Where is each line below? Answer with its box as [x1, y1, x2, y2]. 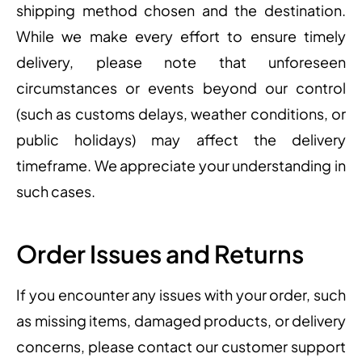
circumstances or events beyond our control [16, 78, 346, 98]
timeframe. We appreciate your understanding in [16, 156, 346, 175]
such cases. [16, 182, 95, 201]
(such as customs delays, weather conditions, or [16, 104, 346, 124]
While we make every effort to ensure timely [16, 27, 346, 46]
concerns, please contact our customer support [16, 336, 346, 356]
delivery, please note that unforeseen [16, 53, 346, 72]
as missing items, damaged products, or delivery [16, 310, 346, 330]
